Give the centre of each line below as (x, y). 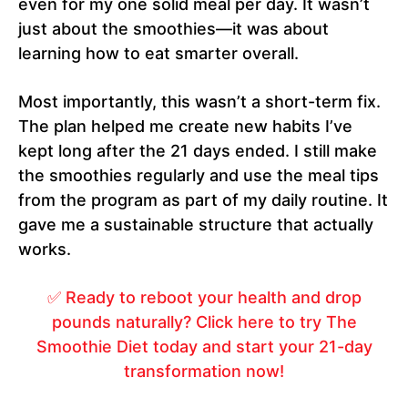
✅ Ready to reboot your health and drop (204, 298)
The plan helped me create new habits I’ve (185, 127)
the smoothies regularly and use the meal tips (199, 176)
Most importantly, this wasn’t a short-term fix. (199, 102)
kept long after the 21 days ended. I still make (198, 151)
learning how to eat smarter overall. (158, 54)
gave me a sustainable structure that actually (196, 225)
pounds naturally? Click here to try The (204, 322)
